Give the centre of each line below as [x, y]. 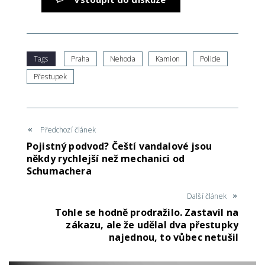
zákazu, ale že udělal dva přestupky [152, 225]
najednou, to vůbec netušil [173, 237]
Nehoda [122, 59]
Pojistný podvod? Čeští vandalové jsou [119, 146]
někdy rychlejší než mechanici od [106, 159]
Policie [211, 59]
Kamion [167, 59]
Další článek [206, 196]
